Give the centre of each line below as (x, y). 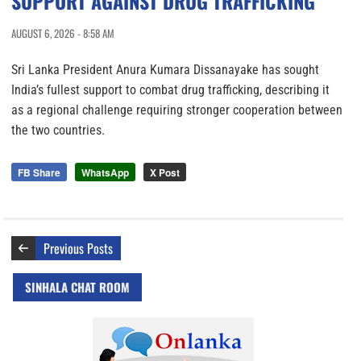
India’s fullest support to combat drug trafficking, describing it (170, 89)
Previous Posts (78, 248)
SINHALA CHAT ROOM (77, 286)
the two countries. (58, 130)
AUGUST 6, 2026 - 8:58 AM (63, 33)
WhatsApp (105, 172)
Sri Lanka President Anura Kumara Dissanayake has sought (165, 69)
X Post (165, 172)
